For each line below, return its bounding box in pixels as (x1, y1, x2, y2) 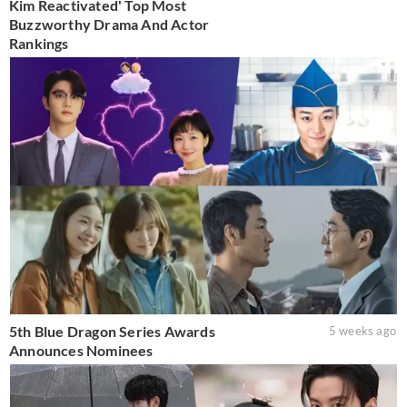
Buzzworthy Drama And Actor (9, 15, 210, 33)
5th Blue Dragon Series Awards (9, 323, 215, 341)
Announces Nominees (9, 342, 154, 360)
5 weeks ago (328, 323, 396, 339)
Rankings (9, 34, 69, 52)
